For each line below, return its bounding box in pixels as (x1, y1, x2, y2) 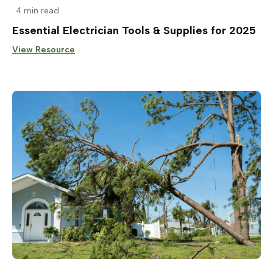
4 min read (16, 5, 59, 16)
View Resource (12, 44, 75, 55)
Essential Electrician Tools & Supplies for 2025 (12, 24, 256, 38)
